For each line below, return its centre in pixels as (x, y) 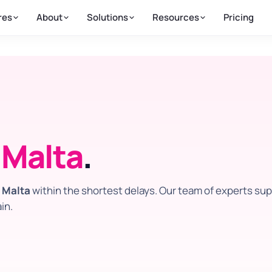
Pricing (238, 17)
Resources (175, 17)
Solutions (107, 17)
